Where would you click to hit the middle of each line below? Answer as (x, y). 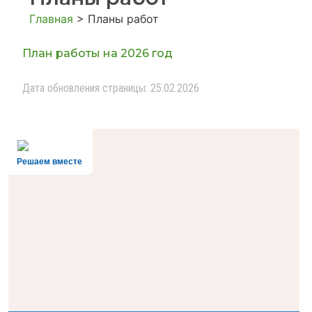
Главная (51, 19)
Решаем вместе (49, 162)
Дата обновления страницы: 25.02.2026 (111, 88)
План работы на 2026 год (97, 53)
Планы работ (123, 19)
